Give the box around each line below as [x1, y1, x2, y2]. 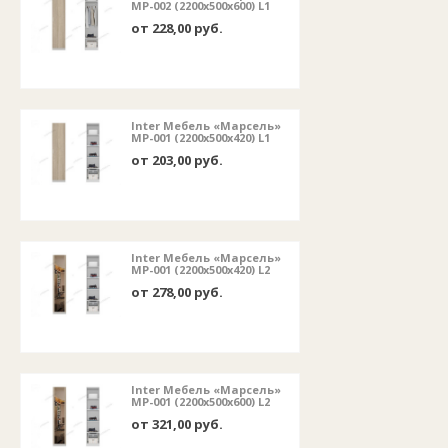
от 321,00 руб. [131, 415, 223, 434]
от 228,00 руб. [131, 19, 223, 38]
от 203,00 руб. [131, 151, 223, 170]
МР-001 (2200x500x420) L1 [131, 130, 270, 146]
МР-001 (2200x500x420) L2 [131, 262, 270, 278]
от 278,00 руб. [131, 283, 223, 302]
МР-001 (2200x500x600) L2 [131, 394, 270, 410]
